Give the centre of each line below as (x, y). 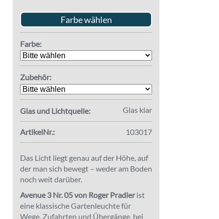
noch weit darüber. (51, 179)
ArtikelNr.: (37, 131)
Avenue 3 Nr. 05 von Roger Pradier (77, 195)
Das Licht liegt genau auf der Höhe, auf (84, 157)
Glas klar (137, 109)
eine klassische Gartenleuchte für (76, 205)
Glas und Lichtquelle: (55, 110)
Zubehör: (36, 77)
